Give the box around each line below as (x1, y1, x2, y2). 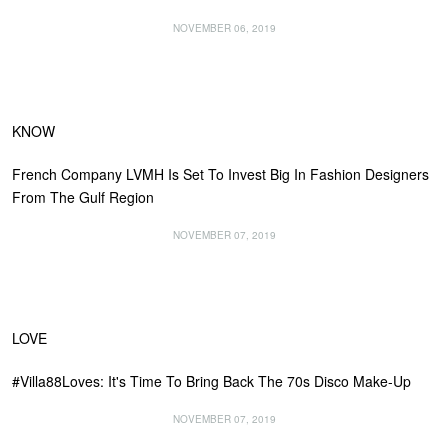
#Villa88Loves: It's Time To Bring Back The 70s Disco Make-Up (12, 371, 411, 392)
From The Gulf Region (12, 187, 154, 208)
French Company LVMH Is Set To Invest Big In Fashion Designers (12, 164, 429, 185)
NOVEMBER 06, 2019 (172, 21, 276, 36)
